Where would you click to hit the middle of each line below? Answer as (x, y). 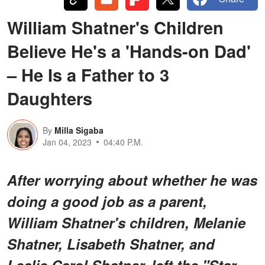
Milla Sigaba (79, 130)
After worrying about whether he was (132, 180)
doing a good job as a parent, (107, 201)
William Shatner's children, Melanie (126, 222)
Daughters (50, 98)
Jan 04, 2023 (67, 142)
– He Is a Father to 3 (88, 74)
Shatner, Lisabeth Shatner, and (111, 243)
